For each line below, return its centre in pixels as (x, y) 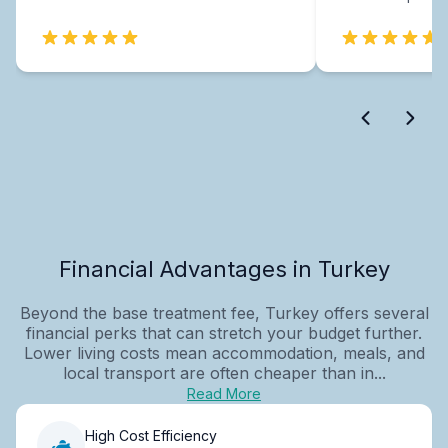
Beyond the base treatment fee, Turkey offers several (224, 312)
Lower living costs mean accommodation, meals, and (224, 352)
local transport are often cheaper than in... (224, 372)
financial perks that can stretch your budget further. (224, 332)
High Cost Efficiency (151, 436)
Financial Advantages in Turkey (224, 268)
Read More (224, 393)
